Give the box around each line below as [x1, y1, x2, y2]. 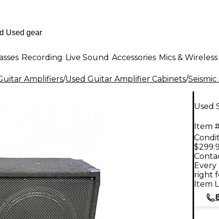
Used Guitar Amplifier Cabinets [66, 74, 186, 84]
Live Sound [66, 52, 109, 62]
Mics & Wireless [159, 52, 218, 62]
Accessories [112, 52, 156, 62]
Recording [22, 52, 63, 62]
